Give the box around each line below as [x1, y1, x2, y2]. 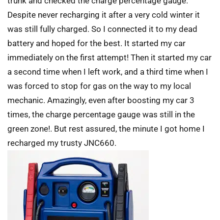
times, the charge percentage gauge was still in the [7, 110, 195, 120]
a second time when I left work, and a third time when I [7, 67, 208, 77]
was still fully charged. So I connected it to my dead [7, 24, 197, 34]
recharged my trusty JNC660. [7, 138, 116, 148]
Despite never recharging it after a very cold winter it [7, 10, 200, 20]
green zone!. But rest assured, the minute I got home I [7, 124, 205, 134]
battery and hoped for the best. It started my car [7, 38, 186, 49]
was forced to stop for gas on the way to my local [7, 81, 191, 91]
